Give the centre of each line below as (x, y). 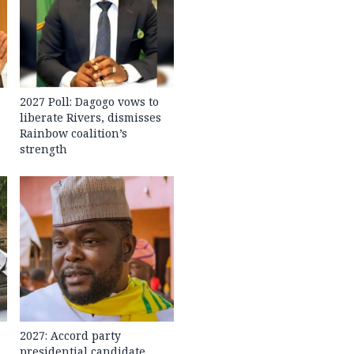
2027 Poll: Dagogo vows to (90, 101)
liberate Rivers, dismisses (91, 117)
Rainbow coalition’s (74, 133)
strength (44, 149)
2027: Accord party (71, 335)
